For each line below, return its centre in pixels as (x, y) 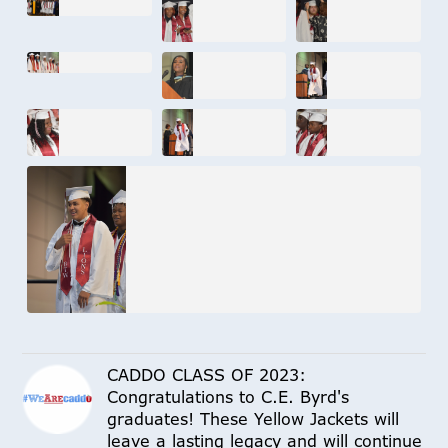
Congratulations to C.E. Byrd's (228, 396)
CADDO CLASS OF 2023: (207, 374)
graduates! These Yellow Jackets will (253, 418)
